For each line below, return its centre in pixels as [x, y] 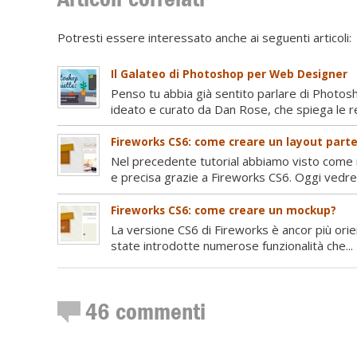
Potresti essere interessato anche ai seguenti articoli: [204, 38]
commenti [157, 311]
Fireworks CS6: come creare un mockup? [223, 210]
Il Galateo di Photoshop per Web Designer [229, 75]
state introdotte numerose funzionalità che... [231, 245]
